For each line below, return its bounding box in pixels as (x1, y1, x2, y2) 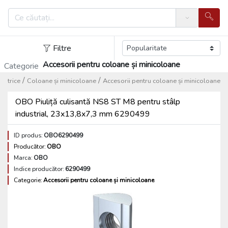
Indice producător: (14, 165, 64, 173)
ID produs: (14, 131, 43, 139)
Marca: (14, 154, 33, 162)
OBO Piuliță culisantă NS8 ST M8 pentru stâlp (15, 96, 180, 107)
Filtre (53, 42, 71, 54)
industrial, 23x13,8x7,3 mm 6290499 (15, 108, 150, 120)
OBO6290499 (44, 131, 83, 139)
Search (180, 17, 198, 26)
